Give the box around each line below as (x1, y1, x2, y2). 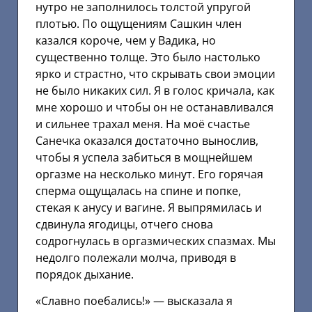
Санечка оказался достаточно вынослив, (36, 132, 258, 148)
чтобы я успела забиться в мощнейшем (36, 149, 253, 165)
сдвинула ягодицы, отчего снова (36, 216, 213, 232)
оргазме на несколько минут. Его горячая (36, 166, 263, 182)
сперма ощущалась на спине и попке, (36, 182, 241, 198)
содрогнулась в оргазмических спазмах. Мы (36, 233, 276, 249)
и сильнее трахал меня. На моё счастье (36, 116, 250, 132)
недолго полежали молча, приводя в (36, 249, 236, 265)
